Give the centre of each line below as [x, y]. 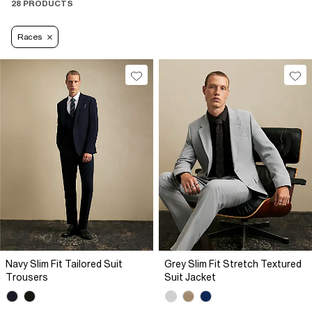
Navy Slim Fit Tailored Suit [64, 264]
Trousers [27, 278]
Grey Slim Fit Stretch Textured [233, 264]
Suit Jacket [190, 278]
